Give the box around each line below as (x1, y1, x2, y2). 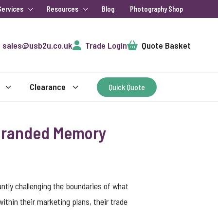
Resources (47, 5, 78, 13)
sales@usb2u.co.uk (2, 39, 73, 51)
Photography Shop (130, 5, 183, 13)
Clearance (30, 81, 66, 92)
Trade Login (85, 39, 127, 51)
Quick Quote (109, 82, 145, 91)
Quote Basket (142, 39, 191, 51)
